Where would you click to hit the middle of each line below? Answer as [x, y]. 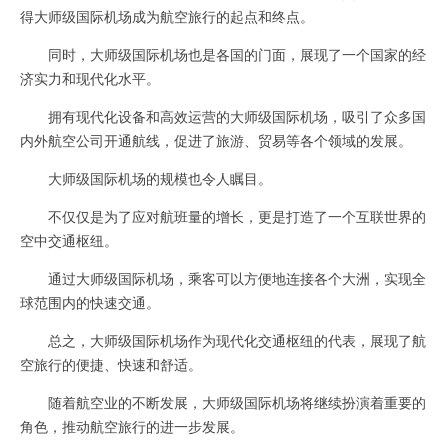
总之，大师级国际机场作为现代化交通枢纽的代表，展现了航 [223, 339]
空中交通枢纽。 [69, 239]
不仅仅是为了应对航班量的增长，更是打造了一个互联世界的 [223, 215]
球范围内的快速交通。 [90, 301]
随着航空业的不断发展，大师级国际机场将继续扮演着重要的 [223, 401]
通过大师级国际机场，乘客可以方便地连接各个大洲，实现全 [223, 277]
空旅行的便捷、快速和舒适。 [111, 363]
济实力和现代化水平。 [90, 77]
